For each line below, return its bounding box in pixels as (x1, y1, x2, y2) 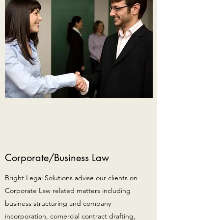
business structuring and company (5, 199, 111, 208)
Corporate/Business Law (5, 151, 109, 164)
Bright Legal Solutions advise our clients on (5, 173, 137, 182)
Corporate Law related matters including (5, 186, 131, 195)
